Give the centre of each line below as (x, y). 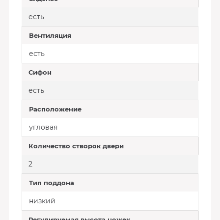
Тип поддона (51, 183)
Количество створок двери (76, 146)
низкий (42, 201)
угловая (43, 127)
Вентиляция (50, 35)
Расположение (55, 109)
